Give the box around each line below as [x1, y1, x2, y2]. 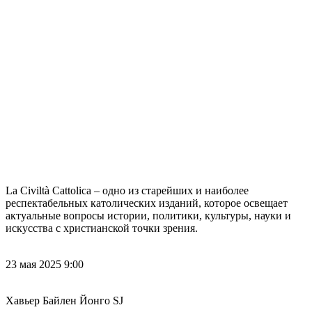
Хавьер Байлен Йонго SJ [6, 294, 123, 306]
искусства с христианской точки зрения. [6, 221, 198, 234]
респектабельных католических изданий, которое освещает [6, 196, 288, 209]
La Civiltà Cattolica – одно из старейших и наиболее [6, 184, 249, 196]
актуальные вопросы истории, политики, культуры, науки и [6, 209, 291, 221]
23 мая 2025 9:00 [6, 258, 84, 270]
